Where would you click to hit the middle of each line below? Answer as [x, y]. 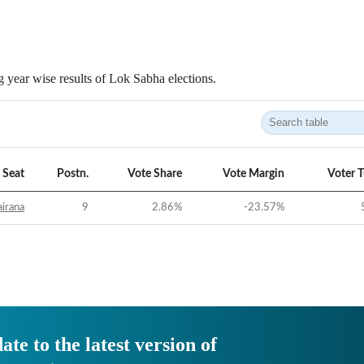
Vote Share [155, 174]
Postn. [73, 174]
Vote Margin [253, 174]
